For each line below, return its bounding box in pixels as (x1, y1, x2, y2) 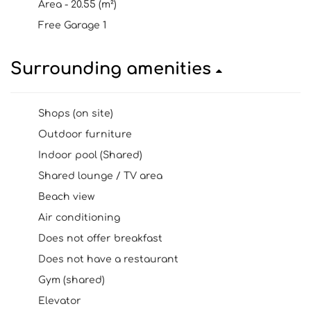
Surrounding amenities (10, 60, 216, 78)
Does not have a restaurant (38, 254, 178, 264)
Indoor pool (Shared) (38, 150, 142, 160)
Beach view (38, 192, 94, 202)
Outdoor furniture (38, 129, 132, 140)
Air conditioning (38, 212, 120, 223)
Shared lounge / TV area (38, 171, 162, 181)
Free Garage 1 (38, 20, 106, 31)
